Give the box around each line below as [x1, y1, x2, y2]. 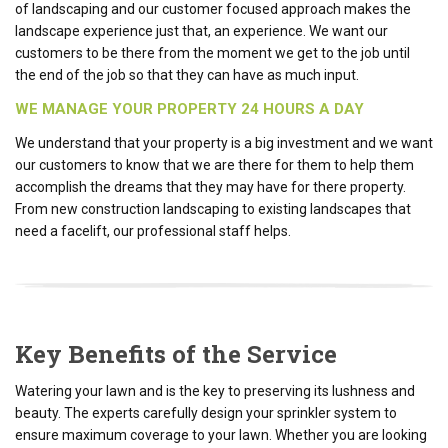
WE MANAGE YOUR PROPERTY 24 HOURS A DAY [15, 99, 364, 118]
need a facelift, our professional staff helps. [15, 222, 291, 239]
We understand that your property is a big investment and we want [15, 134, 433, 151]
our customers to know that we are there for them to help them [15, 156, 414, 173]
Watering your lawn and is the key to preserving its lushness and [15, 382, 415, 399]
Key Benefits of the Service [15, 337, 337, 370]
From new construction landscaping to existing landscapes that [15, 200, 411, 217]
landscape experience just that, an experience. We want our [15, 22, 388, 39]
